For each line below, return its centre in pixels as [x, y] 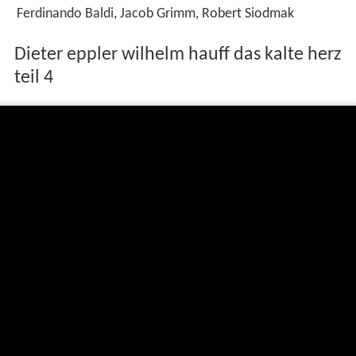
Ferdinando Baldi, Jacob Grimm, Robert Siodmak [155, 14]
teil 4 [33, 78]
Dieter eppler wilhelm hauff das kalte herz [177, 55]
